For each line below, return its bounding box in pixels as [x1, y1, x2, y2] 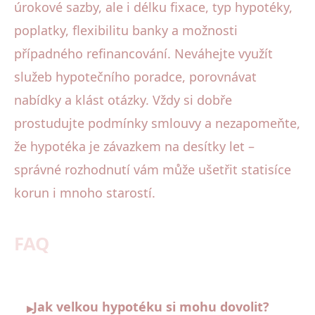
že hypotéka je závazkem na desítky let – [14, 137, 255, 155]
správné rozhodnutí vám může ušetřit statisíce [14, 160, 291, 178]
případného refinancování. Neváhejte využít [14, 44, 273, 62]
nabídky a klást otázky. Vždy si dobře [14, 91, 232, 108]
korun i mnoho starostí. [14, 184, 155, 201]
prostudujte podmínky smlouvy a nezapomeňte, [14, 114, 300, 131]
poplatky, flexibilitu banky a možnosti [14, 21, 238, 39]
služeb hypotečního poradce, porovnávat [14, 67, 257, 85]
